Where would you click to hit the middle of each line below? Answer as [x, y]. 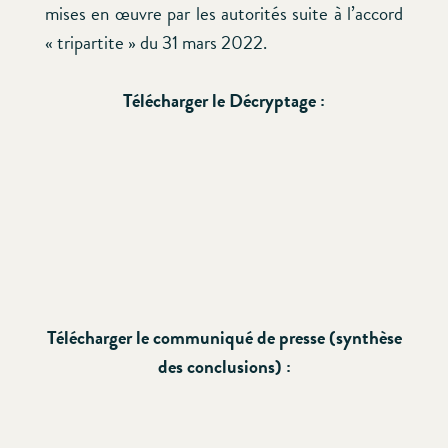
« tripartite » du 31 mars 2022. [156, 43]
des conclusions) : [224, 366]
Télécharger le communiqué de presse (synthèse [224, 337]
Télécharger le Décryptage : [224, 100]
